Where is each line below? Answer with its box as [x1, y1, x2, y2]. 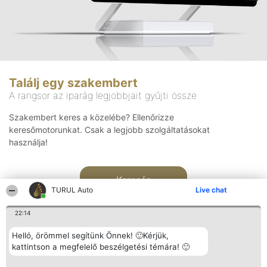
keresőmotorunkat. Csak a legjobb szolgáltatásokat [9, 125, 210, 135]
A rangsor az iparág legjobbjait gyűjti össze [9, 89, 197, 102]
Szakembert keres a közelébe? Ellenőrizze [9, 112, 174, 123]
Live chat [195, 185, 227, 194]
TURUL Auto [51, 185, 94, 194]
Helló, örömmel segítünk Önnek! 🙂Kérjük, [12, 231, 169, 240]
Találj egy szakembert [9, 76, 138, 91]
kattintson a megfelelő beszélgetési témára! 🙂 [12, 242, 190, 252]
